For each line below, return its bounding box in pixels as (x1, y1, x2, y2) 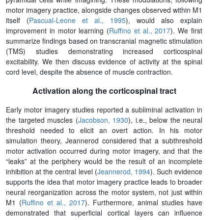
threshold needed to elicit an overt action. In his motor (6, 125, 202, 135)
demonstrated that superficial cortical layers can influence (6, 207, 202, 218)
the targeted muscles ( (6, 114, 78, 125)
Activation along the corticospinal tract (32, 84, 176, 96)
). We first (170, 25, 203, 35)
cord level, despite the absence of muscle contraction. (6, 66, 173, 77)
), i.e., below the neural (128, 114, 202, 125)
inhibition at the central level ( (6, 166, 97, 176)
